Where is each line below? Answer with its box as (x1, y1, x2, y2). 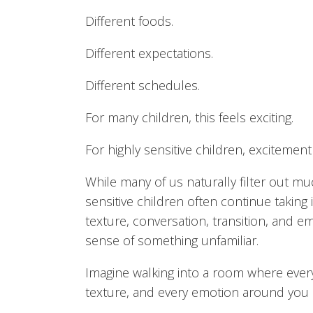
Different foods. (85, 13, 173, 29)
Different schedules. (85, 77, 200, 94)
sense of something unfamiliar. (85, 232, 259, 249)
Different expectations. (85, 45, 213, 61)
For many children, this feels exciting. (85, 109, 293, 126)
